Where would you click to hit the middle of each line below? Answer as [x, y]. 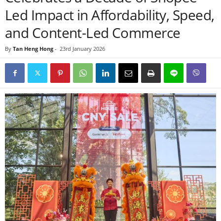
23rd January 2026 [82, 49]
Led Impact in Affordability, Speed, [110, 15]
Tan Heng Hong [33, 49]
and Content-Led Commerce [93, 33]
